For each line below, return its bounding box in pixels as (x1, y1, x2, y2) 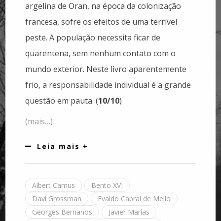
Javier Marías (109, 207, 150, 217)
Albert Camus (32, 181, 75, 190)
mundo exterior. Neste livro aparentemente (25, 64, 187, 75)
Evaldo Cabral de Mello (98, 194, 171, 204)
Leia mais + (37, 142, 89, 151)
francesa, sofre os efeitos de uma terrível (25, 16, 178, 28)
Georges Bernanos (32, 207, 93, 217)
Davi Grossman (32, 194, 82, 204)
